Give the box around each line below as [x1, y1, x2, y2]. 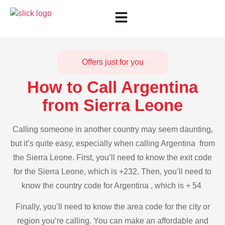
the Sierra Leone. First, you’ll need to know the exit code [13, 153, 212, 162]
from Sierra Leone [42, 96, 183, 115]
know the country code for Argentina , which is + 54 [22, 181, 203, 190]
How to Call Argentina [27, 78, 198, 96]
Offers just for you [81, 58, 144, 66]
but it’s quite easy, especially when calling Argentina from [10, 139, 215, 148]
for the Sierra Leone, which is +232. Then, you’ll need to [14, 167, 211, 176]
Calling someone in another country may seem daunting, [12, 125, 213, 134]
